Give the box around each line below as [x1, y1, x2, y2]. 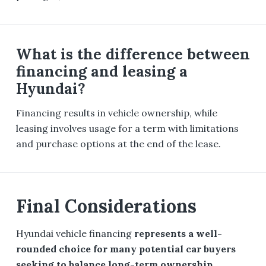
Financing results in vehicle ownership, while [15, 106, 217, 119]
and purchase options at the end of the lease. [15, 137, 221, 150]
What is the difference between [15, 45, 250, 64]
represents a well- [134, 227, 222, 240]
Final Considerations [15, 195, 197, 218]
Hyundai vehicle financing [15, 227, 134, 240]
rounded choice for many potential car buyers [15, 243, 236, 255]
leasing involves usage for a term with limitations [15, 122, 239, 134]
